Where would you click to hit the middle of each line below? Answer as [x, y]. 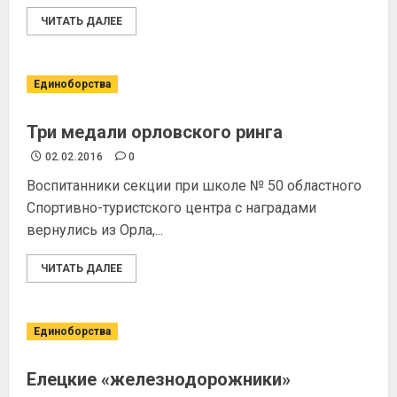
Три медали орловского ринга [155, 132]
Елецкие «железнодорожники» [159, 379]
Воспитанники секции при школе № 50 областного [194, 186]
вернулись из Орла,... [95, 230]
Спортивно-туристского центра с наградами [171, 208]
